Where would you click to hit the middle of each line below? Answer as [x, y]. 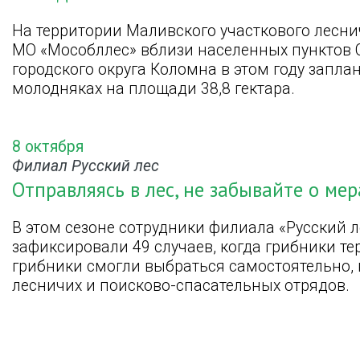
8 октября [48, 146]
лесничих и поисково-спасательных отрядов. [181, 285]
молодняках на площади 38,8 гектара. [153, 88]
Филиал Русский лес [86, 166]
